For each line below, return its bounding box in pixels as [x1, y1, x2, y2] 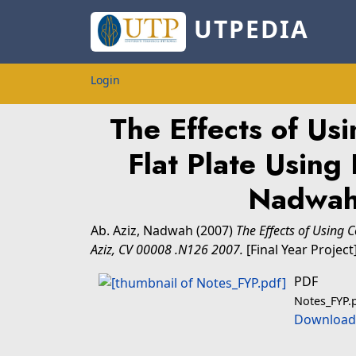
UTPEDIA [185, 13, 309, 46]
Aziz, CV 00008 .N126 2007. [91, 241, 243, 258]
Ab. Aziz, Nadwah [91, 222, 196, 239]
